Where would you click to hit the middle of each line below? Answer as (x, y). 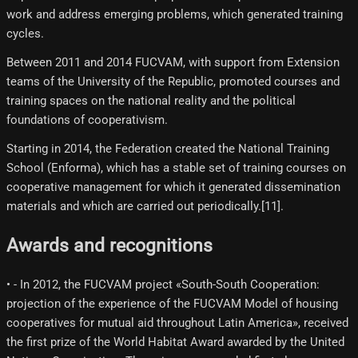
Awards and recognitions (109, 245)
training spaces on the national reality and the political (151, 101)
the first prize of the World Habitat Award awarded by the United (175, 342)
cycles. (25, 34)
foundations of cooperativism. (87, 120)
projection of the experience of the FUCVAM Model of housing (172, 303)
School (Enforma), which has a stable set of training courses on (176, 168)
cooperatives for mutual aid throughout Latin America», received (177, 322)
